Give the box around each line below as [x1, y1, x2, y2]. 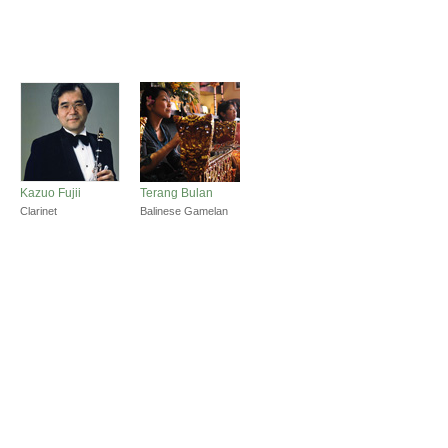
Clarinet [20, 205, 57, 218]
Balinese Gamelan [140, 205, 228, 218]
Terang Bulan [140, 186, 213, 201]
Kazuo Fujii [20, 186, 81, 201]
